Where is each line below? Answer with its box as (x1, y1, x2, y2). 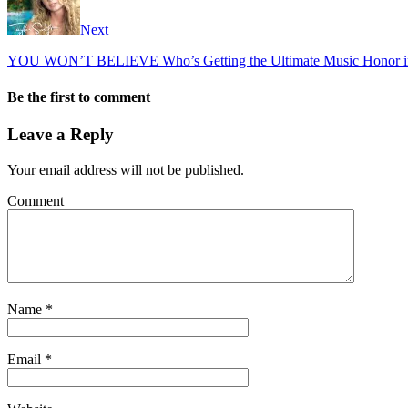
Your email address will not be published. (7, 161, 244, 178)
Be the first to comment (7, 88, 150, 105)
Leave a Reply (7, 124, 114, 144)
